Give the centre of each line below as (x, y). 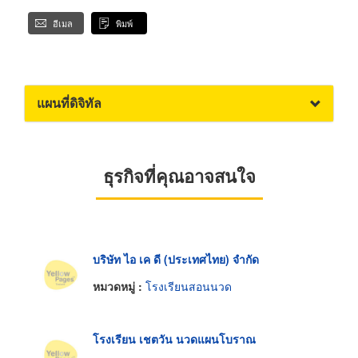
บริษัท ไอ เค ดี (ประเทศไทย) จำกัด (176, 259)
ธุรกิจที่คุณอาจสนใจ (179, 176)
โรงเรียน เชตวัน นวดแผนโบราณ (174, 339)
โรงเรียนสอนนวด (189, 286)
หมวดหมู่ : (119, 286)
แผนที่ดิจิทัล (69, 103)
